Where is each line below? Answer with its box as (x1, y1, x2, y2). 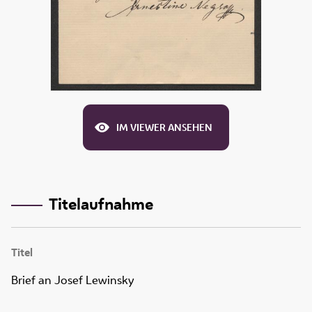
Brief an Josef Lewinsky (11, 272, 134, 288)
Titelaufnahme (48, 192, 153, 214)
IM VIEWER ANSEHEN (116, 121, 212, 134)
